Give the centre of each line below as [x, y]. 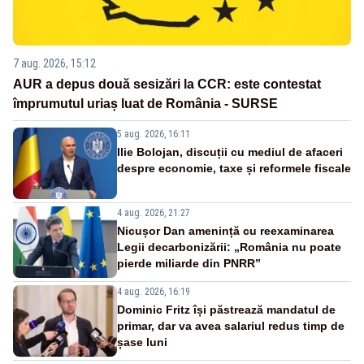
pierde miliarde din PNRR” [189, 263]
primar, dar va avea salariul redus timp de [231, 325]
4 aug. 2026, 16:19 [154, 291]
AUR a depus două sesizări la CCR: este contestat [167, 84]
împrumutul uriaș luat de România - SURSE [145, 103]
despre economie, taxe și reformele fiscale [234, 168]
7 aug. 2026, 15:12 [54, 63]
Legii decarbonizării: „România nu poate [229, 247]
